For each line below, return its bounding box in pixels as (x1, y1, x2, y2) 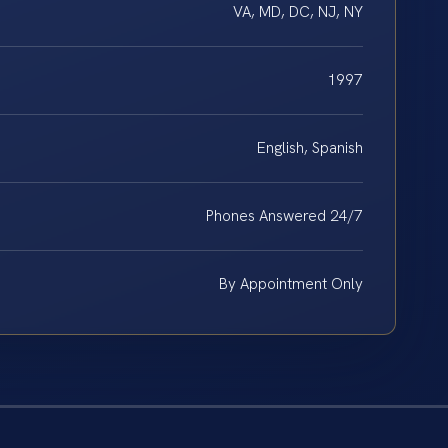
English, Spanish (257, 138, 363, 159)
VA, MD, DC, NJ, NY (233, 2, 363, 23)
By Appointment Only (219, 274, 363, 295)
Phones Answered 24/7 (206, 206, 363, 227)
